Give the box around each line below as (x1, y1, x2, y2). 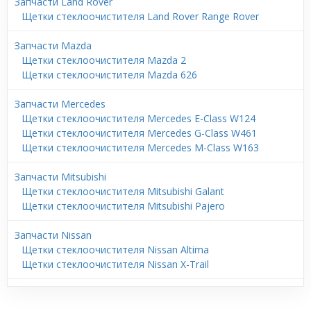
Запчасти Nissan (15, 228, 92, 242)
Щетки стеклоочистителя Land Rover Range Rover (22, 9, 259, 23)
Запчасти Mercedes (15, 96, 106, 110)
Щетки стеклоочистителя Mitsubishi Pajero (22, 199, 225, 212)
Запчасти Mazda (15, 38, 92, 52)
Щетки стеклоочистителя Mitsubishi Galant (22, 184, 224, 198)
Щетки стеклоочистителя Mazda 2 (22, 53, 186, 67)
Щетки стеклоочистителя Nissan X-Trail (22, 257, 209, 271)
